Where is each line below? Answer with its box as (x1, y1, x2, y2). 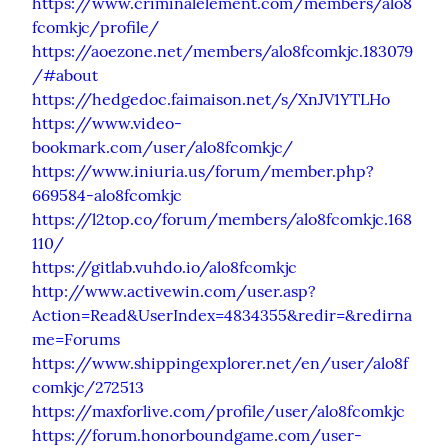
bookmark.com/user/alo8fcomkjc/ (32, 136, 293, 157)
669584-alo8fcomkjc (32, 184, 182, 205)
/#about (32, 64, 98, 85)
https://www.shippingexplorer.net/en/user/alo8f (32, 352, 408, 373)
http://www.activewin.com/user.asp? (32, 280, 316, 301)
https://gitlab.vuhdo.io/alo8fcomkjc (32, 256, 297, 277)
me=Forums (32, 328, 120, 349)
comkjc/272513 (32, 376, 144, 397)
